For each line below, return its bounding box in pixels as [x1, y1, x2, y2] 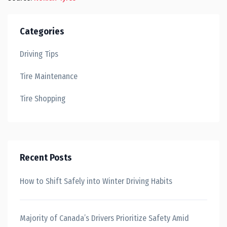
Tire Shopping [20, 94, 65, 103]
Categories [20, 26, 64, 37]
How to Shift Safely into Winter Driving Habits [20, 176, 172, 186]
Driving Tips [20, 49, 58, 59]
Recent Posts [20, 152, 72, 163]
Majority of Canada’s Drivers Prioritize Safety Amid [20, 213, 189, 223]
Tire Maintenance [20, 71, 78, 81]
